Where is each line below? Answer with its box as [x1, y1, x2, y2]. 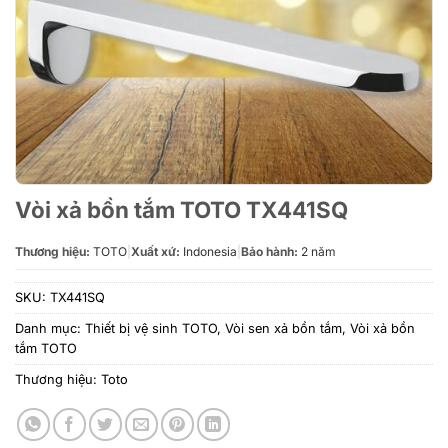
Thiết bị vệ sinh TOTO [85, 321, 217, 336]
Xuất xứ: [131, 244, 180, 259]
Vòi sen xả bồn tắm [225, 321, 342, 336]
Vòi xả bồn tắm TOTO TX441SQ [15, 196, 348, 223]
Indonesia [180, 244, 237, 259]
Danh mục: [15, 321, 85, 336]
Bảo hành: [241, 244, 298, 259]
